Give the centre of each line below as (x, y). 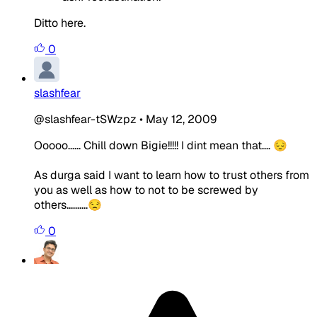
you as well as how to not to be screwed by (146, 190)
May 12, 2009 (181, 119)
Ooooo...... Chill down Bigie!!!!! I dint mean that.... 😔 (161, 145)
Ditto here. (60, 23)
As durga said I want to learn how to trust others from (172, 175)
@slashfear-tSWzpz (85, 119)
